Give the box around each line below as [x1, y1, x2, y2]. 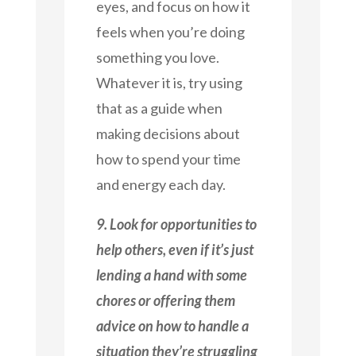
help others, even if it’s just [95, 240, 253, 258]
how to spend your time [95, 149, 241, 168]
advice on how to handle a [95, 316, 249, 335]
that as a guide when [95, 99, 222, 117]
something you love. [95, 48, 219, 66]
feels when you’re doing [95, 22, 245, 41]
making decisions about [95, 124, 240, 142]
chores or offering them [95, 291, 235, 309]
